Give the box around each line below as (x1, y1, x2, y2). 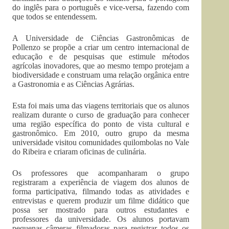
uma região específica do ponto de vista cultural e (12, 120, 190, 128)
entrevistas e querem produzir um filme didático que (12, 196, 190, 205)
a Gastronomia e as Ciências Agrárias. (12, 80, 134, 88)
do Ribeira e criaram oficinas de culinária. (12, 147, 146, 156)
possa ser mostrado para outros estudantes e (12, 205, 190, 214)
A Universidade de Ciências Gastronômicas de (12, 34, 190, 42)
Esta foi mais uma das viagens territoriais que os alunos (12, 101, 190, 110)
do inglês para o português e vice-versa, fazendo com (12, 3, 190, 12)
